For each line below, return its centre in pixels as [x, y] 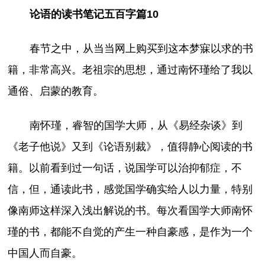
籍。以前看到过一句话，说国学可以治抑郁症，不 [125, 168]
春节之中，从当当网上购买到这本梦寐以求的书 [141, 49]
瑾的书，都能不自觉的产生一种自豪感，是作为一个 [130, 232]
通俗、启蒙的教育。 [56, 91]
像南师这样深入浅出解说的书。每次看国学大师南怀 [130, 211]
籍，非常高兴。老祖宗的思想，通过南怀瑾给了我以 [130, 70]
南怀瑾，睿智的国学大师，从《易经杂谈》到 [136, 126]
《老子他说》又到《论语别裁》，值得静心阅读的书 [130, 147]
